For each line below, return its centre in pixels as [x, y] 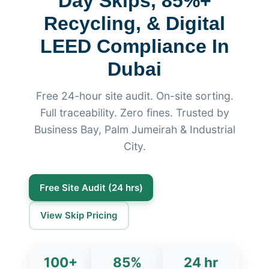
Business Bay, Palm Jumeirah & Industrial [134, 130]
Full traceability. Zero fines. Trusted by [134, 113]
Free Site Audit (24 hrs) [91, 187]
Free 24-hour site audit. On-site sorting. [134, 96]
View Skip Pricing [79, 215]
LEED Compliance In [134, 47]
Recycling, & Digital [134, 24]
